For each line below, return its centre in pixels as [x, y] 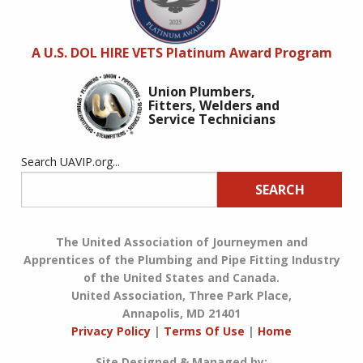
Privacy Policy [111, 331]
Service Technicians [212, 120]
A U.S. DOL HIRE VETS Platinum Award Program [181, 52]
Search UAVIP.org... [70, 161]
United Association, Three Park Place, [181, 296]
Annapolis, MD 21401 [181, 314]
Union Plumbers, [202, 92]
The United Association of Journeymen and [181, 242]
